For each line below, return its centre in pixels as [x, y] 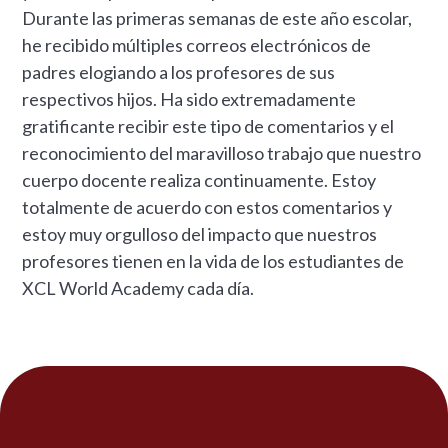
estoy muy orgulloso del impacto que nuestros [200, 233]
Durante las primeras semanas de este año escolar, [217, 17]
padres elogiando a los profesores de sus [179, 71]
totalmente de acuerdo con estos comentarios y [207, 206]
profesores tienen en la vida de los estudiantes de [213, 260]
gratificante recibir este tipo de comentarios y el [208, 125]
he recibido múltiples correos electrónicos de [197, 44]
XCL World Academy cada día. [138, 287]
